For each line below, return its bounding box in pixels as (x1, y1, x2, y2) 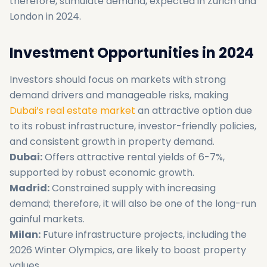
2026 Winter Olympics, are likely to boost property (10, 243, 246, 257)
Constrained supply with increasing (49, 181, 216, 195)
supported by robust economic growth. (10, 166, 194, 179)
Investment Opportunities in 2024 (10, 43, 254, 63)
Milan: (10, 228, 41, 241)
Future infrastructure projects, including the (41, 228, 247, 241)
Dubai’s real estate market (10, 104, 135, 117)
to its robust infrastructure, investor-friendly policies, (10, 119, 256, 133)
